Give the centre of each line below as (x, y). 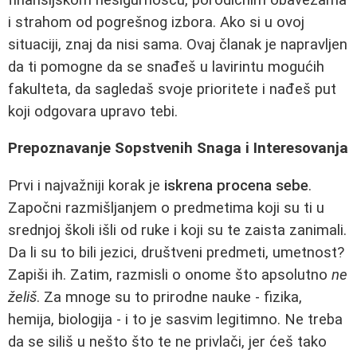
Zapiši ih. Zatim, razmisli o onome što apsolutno (170, 275)
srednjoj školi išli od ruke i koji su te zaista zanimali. (177, 230)
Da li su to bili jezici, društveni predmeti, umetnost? (176, 253)
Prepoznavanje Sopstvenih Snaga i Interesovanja (178, 149)
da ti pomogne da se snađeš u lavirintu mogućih (166, 67)
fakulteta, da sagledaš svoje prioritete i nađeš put (172, 89)
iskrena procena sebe (236, 186)
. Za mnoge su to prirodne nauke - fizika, (169, 297)
